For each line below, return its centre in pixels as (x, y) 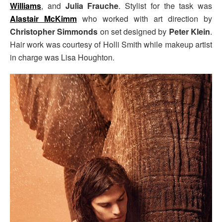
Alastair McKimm (43, 19)
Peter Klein (190, 32)
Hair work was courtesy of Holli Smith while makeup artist (111, 45)
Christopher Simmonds (55, 32)
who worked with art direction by (144, 19)
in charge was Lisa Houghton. (62, 57)
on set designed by (134, 32)
